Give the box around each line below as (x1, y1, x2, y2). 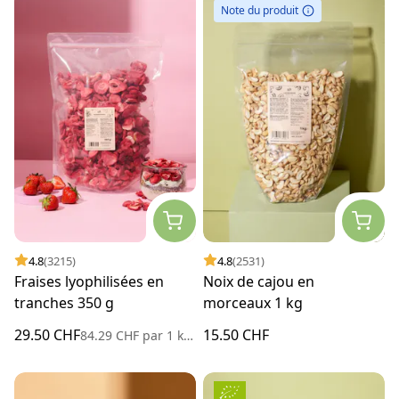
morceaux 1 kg (203, 292, 303, 313)
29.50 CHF (14, 324, 80, 345)
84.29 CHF (80, 326, 142, 344)
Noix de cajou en (203, 271, 314, 291)
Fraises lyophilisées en (14, 271, 164, 291)
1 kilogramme (163, 326, 183, 344)
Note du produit (221, 3, 298, 19)
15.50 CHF (203, 324, 269, 345)
